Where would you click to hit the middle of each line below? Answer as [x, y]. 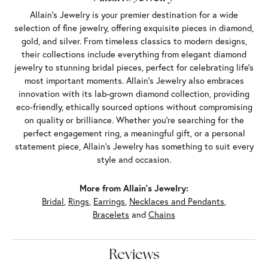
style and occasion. [134, 160]
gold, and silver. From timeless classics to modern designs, [134, 41]
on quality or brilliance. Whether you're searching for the [134, 120]
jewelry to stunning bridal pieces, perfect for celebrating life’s [134, 68]
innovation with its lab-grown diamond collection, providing [134, 94]
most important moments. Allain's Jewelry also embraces [134, 81]
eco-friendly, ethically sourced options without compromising [134, 107]
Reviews [134, 256]
